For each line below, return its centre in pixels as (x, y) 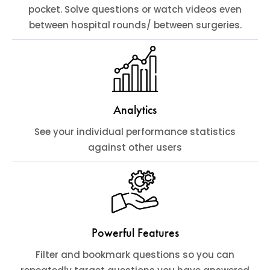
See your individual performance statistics (135, 132)
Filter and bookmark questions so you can (135, 254)
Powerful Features (135, 232)
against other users (135, 148)
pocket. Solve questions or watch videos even (135, 9)
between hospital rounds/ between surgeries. (135, 25)
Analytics (135, 110)
